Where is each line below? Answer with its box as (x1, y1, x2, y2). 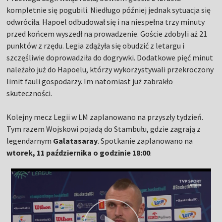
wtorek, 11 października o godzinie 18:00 (6, 148, 151, 158)
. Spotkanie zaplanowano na (98, 136, 193, 146)
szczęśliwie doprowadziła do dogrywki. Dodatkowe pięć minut (6, 53, 214, 63)
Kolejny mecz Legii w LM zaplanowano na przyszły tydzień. (6, 112, 204, 122)
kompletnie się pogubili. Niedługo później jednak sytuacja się (6, 5, 211, 15)
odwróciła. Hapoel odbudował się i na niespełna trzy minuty (6, 17, 205, 27)
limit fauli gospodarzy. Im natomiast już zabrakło (6, 76, 173, 87)
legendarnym (6, 136, 54, 146)
